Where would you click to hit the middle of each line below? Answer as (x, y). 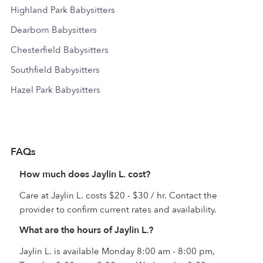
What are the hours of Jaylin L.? (86, 230)
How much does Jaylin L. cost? (85, 174)
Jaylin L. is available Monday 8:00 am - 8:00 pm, (117, 251)
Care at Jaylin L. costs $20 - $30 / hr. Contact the (118, 195)
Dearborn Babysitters (54, 30)
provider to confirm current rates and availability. (118, 209)
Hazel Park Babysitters (55, 90)
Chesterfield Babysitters (60, 50)
